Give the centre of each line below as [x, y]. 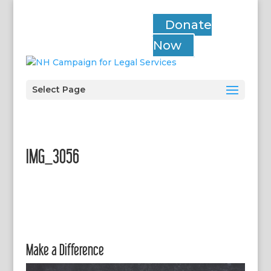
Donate [189, 24]
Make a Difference [65, 249]
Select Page [58, 89]
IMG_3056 [52, 156]
